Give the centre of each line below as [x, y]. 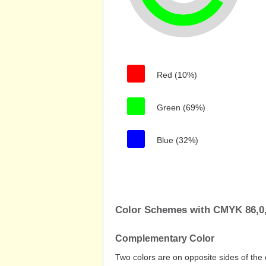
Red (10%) [177, 75]
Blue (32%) [178, 140]
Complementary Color [165, 238]
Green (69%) [181, 107]
